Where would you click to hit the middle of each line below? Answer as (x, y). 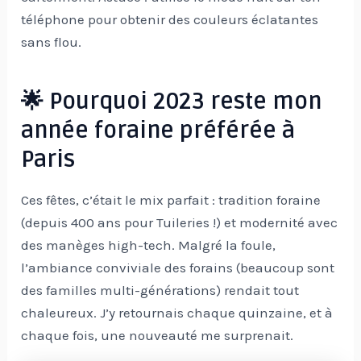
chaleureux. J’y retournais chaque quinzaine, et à (177, 313)
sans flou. (52, 41)
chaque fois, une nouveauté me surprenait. (158, 336)
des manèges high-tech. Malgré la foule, (149, 245)
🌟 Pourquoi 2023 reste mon (172, 101)
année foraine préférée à (158, 130)
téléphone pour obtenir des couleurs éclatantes (170, 19)
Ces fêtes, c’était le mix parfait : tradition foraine (171, 200)
